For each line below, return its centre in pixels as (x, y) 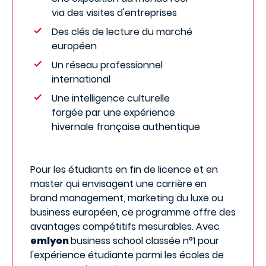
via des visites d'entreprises (114, 13)
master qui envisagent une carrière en (118, 184)
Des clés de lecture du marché (122, 32)
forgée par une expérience (113, 113)
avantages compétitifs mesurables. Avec (125, 227)
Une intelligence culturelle (111, 98)
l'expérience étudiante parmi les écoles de (127, 255)
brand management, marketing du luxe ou (127, 198)
